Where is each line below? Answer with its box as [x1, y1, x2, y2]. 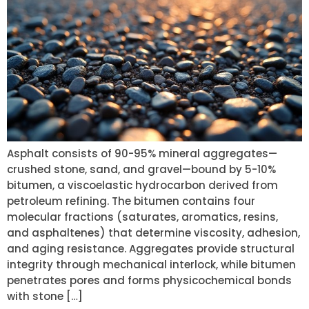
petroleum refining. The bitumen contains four [7, 193, 255, 208]
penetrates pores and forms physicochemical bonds [7, 272, 292, 288]
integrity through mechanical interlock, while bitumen [7, 257, 296, 272]
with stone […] [7, 288, 83, 303]
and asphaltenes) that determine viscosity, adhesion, [7, 225, 300, 240]
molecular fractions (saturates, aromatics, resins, [7, 209, 278, 224]
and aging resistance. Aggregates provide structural [7, 241, 295, 256]
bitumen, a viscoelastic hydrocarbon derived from [7, 177, 278, 192]
